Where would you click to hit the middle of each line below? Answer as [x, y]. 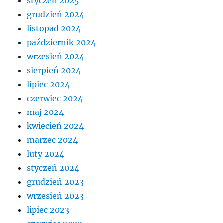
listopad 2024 [54, 28]
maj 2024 [46, 112]
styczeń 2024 [53, 167]
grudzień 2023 [56, 181]
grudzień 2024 [56, 14]
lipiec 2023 [48, 209]
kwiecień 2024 [56, 126]
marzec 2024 [53, 140]
